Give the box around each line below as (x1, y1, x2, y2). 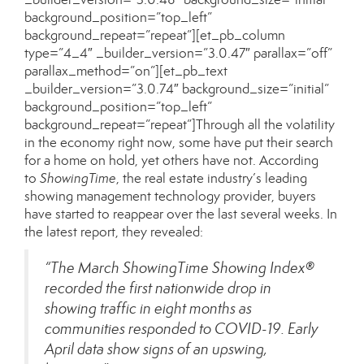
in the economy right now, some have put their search (24, 134, 333, 151)
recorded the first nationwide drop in (45, 279, 271, 297)
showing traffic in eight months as (45, 299, 252, 318)
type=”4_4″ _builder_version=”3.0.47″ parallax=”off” (24, 45, 332, 62)
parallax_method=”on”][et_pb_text (24, 63, 227, 80)
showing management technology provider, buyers (24, 188, 316, 205)
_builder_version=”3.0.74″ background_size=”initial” (24, 80, 329, 97)
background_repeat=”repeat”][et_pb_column (24, 27, 285, 44)
